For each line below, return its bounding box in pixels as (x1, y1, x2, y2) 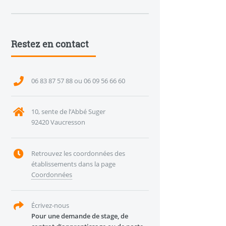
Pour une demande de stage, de (31, 211, 128, 221)
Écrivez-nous (31, 201, 69, 210)
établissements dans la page (31, 159, 116, 168)
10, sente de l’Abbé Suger (31, 107, 105, 117)
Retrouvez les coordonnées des (31, 148, 125, 158)
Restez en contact (11, 37, 89, 50)
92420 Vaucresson (31, 118, 85, 127)
